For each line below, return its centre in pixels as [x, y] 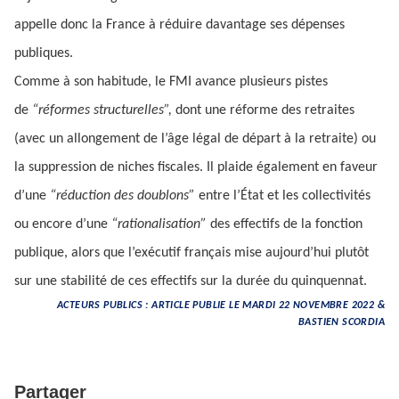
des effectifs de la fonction [286, 224]
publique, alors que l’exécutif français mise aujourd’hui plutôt [191, 253]
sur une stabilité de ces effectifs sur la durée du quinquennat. [194, 281]
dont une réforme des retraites [265, 110]
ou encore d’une [63, 224]
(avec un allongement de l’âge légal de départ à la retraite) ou [195, 139]
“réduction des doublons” [124, 196]
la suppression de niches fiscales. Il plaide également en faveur [196, 167]
